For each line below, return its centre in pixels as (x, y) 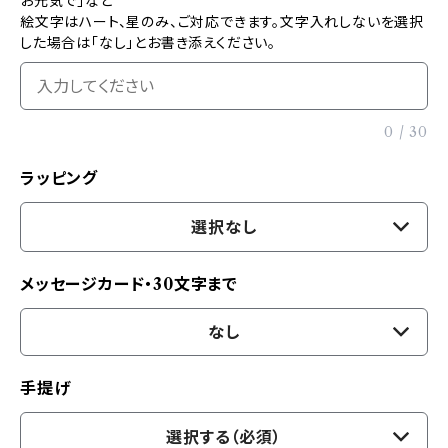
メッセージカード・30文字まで (129, 284)
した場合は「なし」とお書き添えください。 (148, 43)
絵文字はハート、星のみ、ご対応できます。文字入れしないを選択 (222, 22)
